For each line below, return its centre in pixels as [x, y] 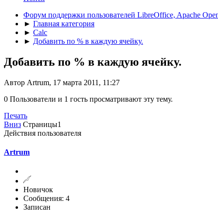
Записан [37, 207]
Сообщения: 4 [46, 199]
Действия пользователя [43, 133]
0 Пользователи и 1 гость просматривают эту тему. [88, 99]
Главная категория [64, 23]
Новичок [38, 190]
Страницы [40, 124]
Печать [16, 115]
